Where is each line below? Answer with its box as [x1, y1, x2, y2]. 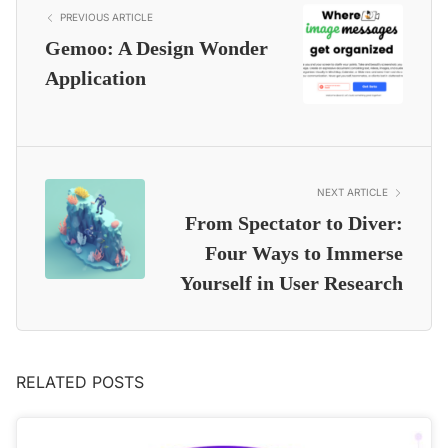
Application [45, 67, 146, 90]
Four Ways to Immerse [205, 242, 403, 265]
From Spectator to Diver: [185, 212, 403, 235]
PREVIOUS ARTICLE [60, 11, 153, 24]
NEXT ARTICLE [317, 186, 388, 199]
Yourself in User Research [180, 272, 403, 295]
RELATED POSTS [16, 372, 144, 393]
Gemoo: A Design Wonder [45, 37, 268, 60]
